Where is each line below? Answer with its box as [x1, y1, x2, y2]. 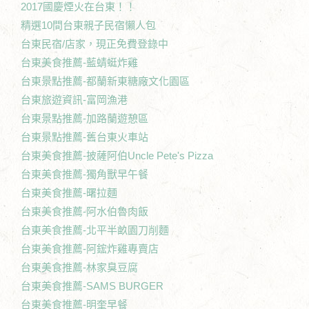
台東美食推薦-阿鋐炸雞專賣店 [21, 242, 159, 255]
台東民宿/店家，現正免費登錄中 [21, 37, 168, 50]
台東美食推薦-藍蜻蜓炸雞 [21, 56, 138, 68]
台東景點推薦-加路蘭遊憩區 [21, 112, 148, 124]
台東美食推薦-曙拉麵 [21, 186, 117, 199]
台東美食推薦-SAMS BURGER [21, 279, 163, 292]
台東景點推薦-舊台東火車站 [21, 130, 148, 143]
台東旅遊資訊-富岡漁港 [21, 93, 128, 106]
